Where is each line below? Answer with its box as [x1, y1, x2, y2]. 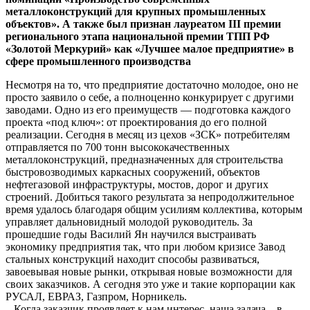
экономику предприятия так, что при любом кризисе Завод [6, 240, 285, 253]
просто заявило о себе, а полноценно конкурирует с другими [6, 91, 294, 103]
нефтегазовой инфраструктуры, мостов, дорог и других [6, 178, 268, 190]
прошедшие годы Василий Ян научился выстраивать [6, 228, 256, 240]
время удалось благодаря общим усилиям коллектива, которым [6, 203, 302, 215]
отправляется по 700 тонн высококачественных [6, 140, 230, 153]
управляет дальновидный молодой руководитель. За [6, 215, 253, 228]
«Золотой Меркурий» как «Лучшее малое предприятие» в [6, 42, 294, 55]
